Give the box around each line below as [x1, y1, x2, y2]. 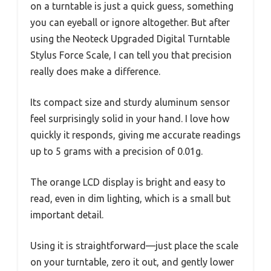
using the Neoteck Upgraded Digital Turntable [30, 33, 230, 44]
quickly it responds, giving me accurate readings [30, 129, 241, 140]
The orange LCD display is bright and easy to [30, 176, 226, 188]
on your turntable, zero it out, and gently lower [30, 256, 234, 267]
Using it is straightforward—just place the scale [30, 240, 238, 251]
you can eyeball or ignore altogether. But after [30, 16, 230, 28]
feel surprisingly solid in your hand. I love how [30, 113, 229, 124]
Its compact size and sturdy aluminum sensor [30, 96, 230, 108]
